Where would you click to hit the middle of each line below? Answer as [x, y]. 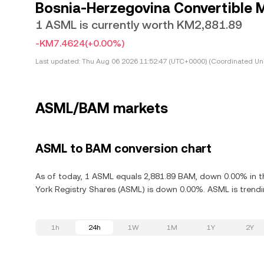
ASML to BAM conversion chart [123, 148]
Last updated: [58, 61]
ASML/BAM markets [102, 108]
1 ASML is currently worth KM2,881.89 [139, 25]
